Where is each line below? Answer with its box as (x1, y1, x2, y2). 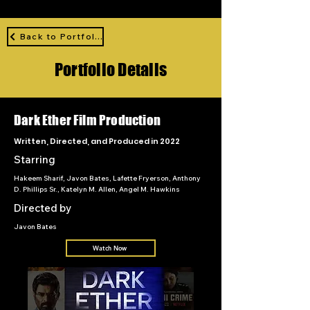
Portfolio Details (54, 59, 167, 80)
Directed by (14, 201, 71, 215)
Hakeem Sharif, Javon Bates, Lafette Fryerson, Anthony (14, 173, 201, 183)
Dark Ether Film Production (14, 111, 161, 128)
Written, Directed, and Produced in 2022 (14, 135, 180, 147)
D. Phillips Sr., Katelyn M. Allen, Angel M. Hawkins (14, 184, 180, 194)
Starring (14, 152, 55, 166)
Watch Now (92, 244, 127, 253)
